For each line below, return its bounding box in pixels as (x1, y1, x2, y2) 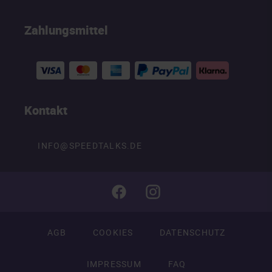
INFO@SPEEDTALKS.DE (38, 140, 142, 152)
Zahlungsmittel (24, 21, 108, 38)
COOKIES (92, 226, 134, 239)
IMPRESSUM (86, 258, 141, 270)
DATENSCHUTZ (159, 226, 226, 239)
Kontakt (24, 101, 67, 118)
